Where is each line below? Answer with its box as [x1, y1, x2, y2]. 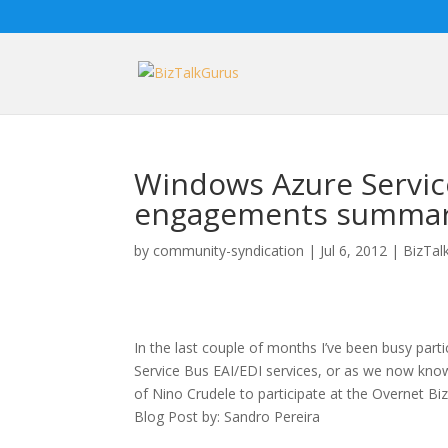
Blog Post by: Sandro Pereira [134, 407, 321, 426]
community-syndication [153, 241, 305, 260]
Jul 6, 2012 [320, 241, 388, 260]
